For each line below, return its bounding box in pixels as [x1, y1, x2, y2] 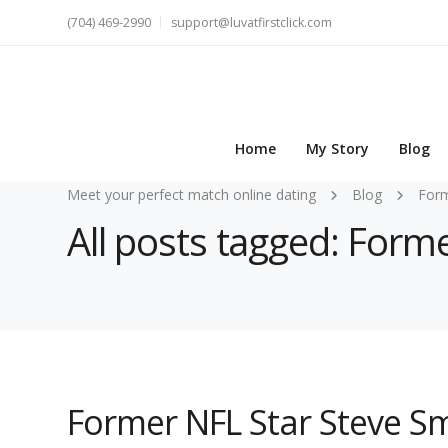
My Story [306, 139, 369, 159]
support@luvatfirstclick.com [171, 14, 332, 31]
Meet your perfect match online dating [67, 185, 316, 204]
